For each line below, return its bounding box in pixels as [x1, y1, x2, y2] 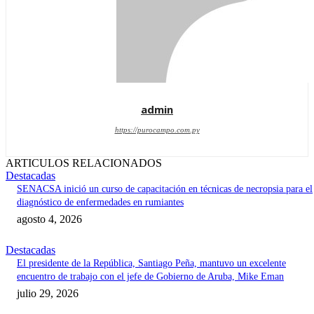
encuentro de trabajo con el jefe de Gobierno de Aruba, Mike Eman [17, 271, 284, 282]
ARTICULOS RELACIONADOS [6, 157, 162, 170]
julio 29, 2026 [17, 287, 78, 300]
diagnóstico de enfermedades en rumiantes [17, 197, 184, 208]
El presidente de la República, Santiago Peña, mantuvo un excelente [17, 258, 286, 269]
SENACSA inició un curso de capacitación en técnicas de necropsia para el [17, 184, 313, 195]
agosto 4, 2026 [17, 213, 82, 226]
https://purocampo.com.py [114, 125, 200, 135]
